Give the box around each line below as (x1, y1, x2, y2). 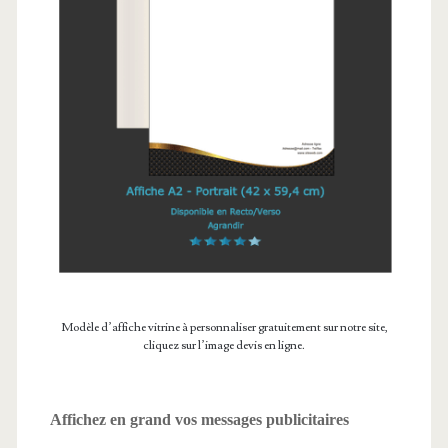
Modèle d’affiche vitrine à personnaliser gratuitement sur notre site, (60, 320, 388, 336)
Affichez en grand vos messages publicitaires (49, 411, 349, 429)
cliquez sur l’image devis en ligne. (143, 338, 305, 354)
